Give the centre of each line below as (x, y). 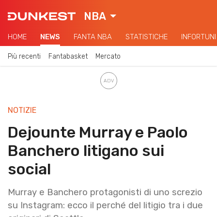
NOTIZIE (22, 110)
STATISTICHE (147, 37)
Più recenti (24, 56)
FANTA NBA (93, 37)
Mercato (108, 56)
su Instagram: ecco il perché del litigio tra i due (105, 205)
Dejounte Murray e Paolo (98, 132)
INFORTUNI (199, 37)
